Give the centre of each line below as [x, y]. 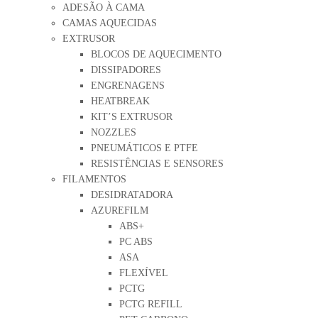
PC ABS [136, 242]
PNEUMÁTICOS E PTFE [144, 148]
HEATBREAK [120, 101]
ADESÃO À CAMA [104, 7]
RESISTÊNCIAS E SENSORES [157, 164]
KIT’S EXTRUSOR [132, 117]
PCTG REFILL [151, 304]
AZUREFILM [120, 210]
